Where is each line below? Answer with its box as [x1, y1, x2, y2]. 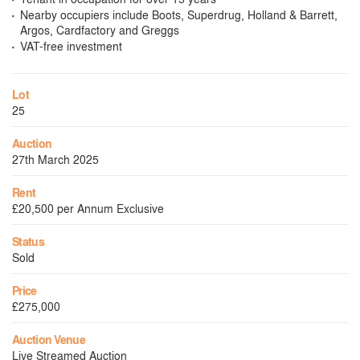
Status [12, 233, 44, 250]
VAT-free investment [20, 38, 122, 54]
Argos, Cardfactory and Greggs [20, 22, 179, 38]
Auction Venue [12, 331, 85, 348]
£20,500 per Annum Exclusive [12, 200, 164, 216]
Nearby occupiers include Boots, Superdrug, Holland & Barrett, [20, 6, 337, 22]
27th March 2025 [12, 151, 99, 167]
